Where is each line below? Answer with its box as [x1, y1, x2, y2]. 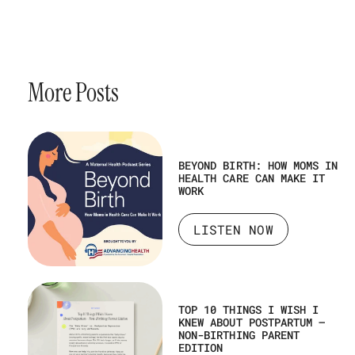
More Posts [28, 75, 119, 109]
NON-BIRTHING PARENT [178, 326, 300, 342]
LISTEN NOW [193, 220, 273, 238]
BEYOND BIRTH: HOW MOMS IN [178, 157, 338, 173]
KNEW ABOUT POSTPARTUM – [178, 314, 326, 330]
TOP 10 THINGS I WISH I [178, 301, 319, 317]
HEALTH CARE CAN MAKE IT [178, 170, 326, 185]
